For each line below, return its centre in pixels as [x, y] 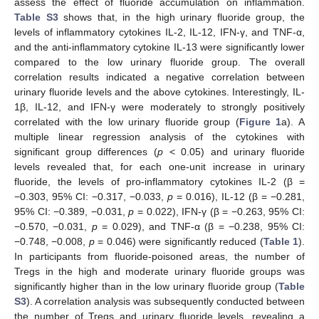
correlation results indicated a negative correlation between [159, 77]
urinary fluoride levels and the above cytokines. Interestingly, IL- [159, 92]
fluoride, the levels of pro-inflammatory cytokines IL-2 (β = [159, 182]
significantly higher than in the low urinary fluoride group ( [146, 287]
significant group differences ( [86, 152]
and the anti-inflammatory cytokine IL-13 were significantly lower [159, 47]
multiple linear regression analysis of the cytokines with [159, 137]
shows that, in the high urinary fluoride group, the [182, 17]
